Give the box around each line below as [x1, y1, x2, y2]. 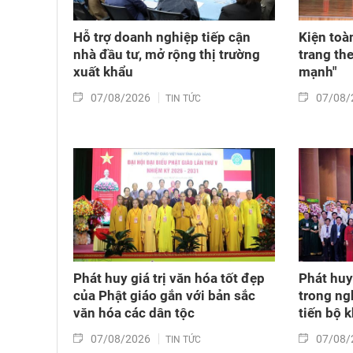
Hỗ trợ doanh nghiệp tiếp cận [73, 29, 251, 46]
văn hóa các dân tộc [73, 304, 195, 321]
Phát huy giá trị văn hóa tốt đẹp [73, 269, 265, 286]
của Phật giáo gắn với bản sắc [73, 287, 255, 303]
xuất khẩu [73, 64, 133, 80]
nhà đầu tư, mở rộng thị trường [73, 46, 260, 63]
